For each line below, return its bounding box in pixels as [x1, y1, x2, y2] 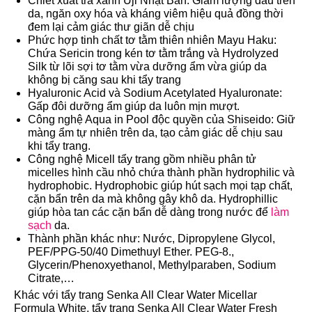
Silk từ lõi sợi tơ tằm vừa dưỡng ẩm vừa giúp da [28, 61, 267, 73]
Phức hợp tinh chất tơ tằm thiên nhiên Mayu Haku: [28, 34, 276, 47]
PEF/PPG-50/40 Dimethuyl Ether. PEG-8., [28, 246, 234, 258]
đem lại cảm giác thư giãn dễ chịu [28, 21, 194, 33]
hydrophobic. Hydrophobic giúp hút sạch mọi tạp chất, [28, 180, 292, 192]
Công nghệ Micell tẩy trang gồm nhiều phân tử [28, 153, 256, 166]
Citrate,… [28, 272, 75, 285]
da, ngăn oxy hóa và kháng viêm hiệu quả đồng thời [28, 8, 283, 20]
